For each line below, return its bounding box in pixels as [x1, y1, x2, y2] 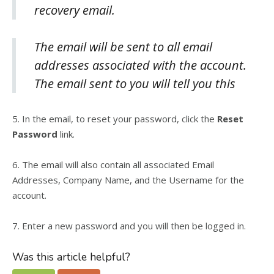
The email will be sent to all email [34, 39, 212, 55]
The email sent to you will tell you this [34, 75, 235, 92]
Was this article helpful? [12, 250, 130, 264]
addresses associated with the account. [34, 57, 246, 73]
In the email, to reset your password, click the [22, 113, 217, 125]
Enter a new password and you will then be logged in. [22, 220, 246, 232]
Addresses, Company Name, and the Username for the [12, 174, 244, 186]
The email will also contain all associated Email [22, 158, 214, 171]
